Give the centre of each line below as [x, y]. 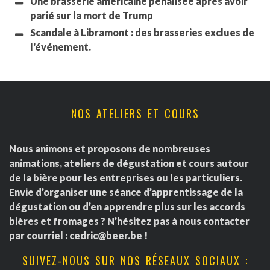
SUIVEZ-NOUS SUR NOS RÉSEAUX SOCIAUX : [135, 261]
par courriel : [39, 236]
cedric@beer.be [106, 236]
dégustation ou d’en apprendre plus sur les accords [127, 207]
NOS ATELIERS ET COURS [135, 114]
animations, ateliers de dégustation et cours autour [129, 163]
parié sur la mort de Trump [92, 16]
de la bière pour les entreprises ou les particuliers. [126, 178]
